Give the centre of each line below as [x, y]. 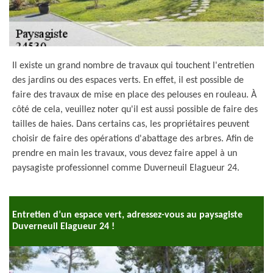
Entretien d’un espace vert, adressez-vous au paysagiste [127, 215]
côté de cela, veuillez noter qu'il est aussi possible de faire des [135, 110]
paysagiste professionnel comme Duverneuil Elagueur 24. [126, 168]
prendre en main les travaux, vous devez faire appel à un [125, 154]
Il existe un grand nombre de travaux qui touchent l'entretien [133, 66]
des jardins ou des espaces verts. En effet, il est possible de [128, 80]
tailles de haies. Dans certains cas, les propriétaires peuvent [131, 124]
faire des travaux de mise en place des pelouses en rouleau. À [134, 95]
